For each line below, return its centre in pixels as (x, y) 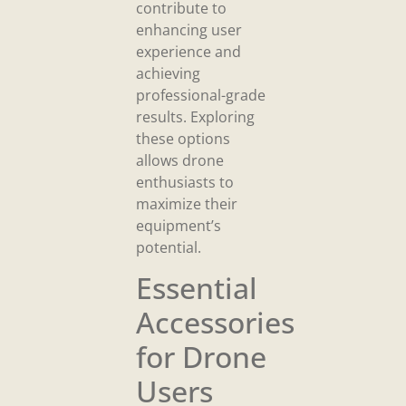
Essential (197, 288)
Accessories (215, 323)
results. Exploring (195, 116)
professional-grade (201, 95)
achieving (168, 73)
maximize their (187, 203)
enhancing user (189, 29)
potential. (169, 247)
